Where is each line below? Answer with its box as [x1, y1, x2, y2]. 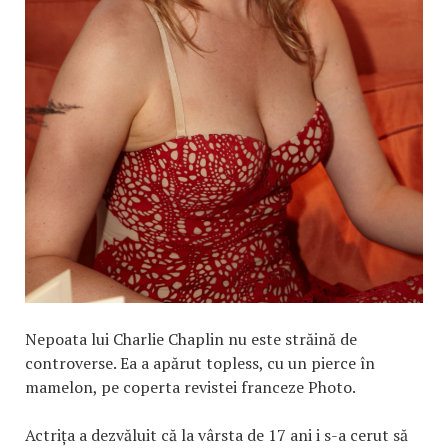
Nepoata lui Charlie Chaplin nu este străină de [25, 327, 357, 350]
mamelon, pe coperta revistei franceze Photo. [25, 375, 356, 398]
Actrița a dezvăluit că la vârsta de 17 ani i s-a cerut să [25, 423, 408, 446]
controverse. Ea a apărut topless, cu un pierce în [25, 351, 375, 374]
